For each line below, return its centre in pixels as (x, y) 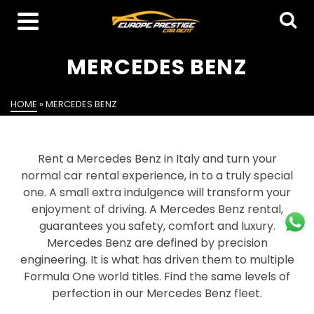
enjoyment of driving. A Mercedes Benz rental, (157, 209)
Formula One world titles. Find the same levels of (157, 277)
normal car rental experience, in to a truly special (157, 176)
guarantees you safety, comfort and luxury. (157, 226)
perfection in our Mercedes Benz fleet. (157, 293)
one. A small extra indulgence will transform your (157, 192)
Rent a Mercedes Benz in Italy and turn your (157, 159)
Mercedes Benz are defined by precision (157, 243)
